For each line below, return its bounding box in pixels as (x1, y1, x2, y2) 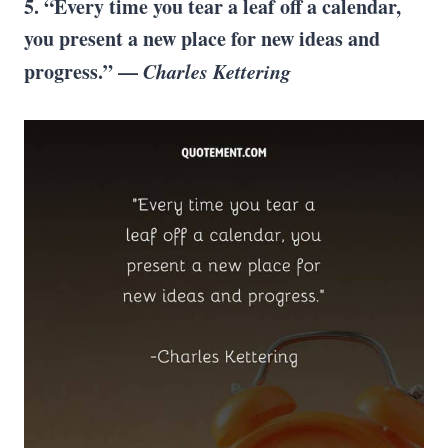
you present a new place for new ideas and (24, 24, 380, 53)
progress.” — (24, 57, 143, 86)
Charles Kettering (143, 57, 291, 85)
